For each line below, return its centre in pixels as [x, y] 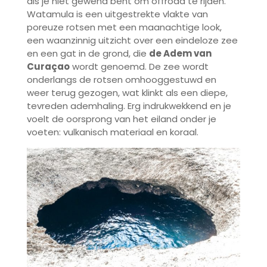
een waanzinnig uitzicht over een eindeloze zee [132, 41]
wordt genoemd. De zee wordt [139, 67]
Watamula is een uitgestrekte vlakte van [117, 14]
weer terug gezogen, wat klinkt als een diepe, [127, 93]
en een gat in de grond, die [88, 54]
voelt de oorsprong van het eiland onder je [121, 119]
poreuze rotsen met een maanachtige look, [124, 27]
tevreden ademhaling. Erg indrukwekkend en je [129, 106]
